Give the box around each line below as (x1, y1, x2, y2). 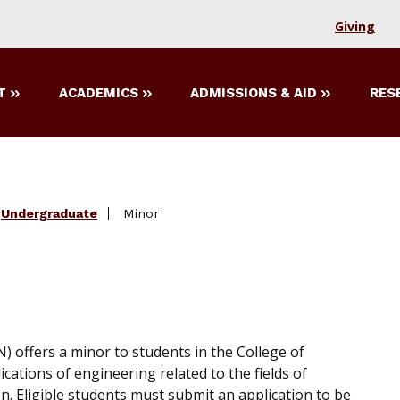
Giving (335, 18, 375, 35)
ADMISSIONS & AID (190, 85, 318, 102)
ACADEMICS (58, 85, 138, 102)
